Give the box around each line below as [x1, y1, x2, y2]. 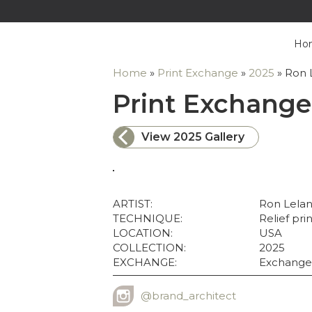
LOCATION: [113, 226, 173, 240]
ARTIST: [113, 197, 153, 210]
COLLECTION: [113, 241, 186, 254]
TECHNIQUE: [113, 212, 182, 225]
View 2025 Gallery [141, 130, 244, 143]
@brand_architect [141, 289, 236, 302]
